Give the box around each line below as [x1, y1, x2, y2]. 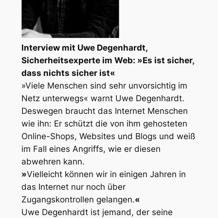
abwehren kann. [21, 157, 85, 167]
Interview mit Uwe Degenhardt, [21, 43, 147, 53]
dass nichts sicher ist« [21, 68, 115, 78]
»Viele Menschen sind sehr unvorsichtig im [21, 81, 187, 91]
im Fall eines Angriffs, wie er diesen [21, 144, 161, 154]
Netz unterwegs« [21, 93, 88, 104]
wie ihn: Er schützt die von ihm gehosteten [21, 119, 187, 129]
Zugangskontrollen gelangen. [21, 195, 135, 205]
